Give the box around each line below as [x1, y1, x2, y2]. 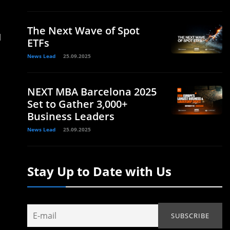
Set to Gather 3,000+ [27, 97, 127, 111]
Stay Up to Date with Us [27, 163, 171, 180]
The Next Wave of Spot [27, 24, 140, 37]
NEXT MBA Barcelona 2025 [27, 85, 157, 99]
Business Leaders [27, 109, 114, 123]
